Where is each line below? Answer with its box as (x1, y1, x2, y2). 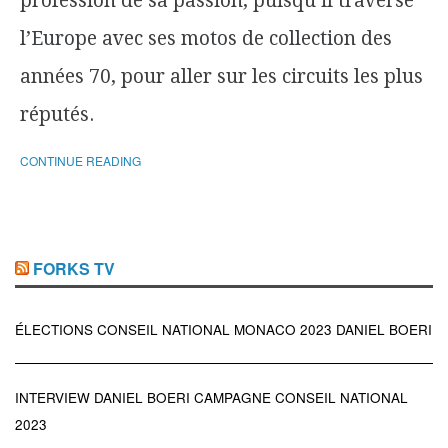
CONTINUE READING (20, 152, 141, 169)
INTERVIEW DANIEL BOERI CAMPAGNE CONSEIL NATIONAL (15, 388, 408, 407)
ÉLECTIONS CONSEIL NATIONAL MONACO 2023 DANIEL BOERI (15, 320, 432, 339)
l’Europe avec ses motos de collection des (20, 27, 392, 50)
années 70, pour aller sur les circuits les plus (20, 65, 423, 88)
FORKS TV (33, 257, 115, 280)
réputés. (20, 103, 94, 126)
